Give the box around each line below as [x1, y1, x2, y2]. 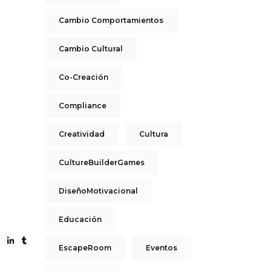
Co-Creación [58, 73, 108, 82]
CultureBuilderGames [58, 158, 145, 167]
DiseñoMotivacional [58, 186, 138, 195]
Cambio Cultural [58, 44, 123, 53]
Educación [58, 215, 102, 224]
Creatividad [58, 129, 105, 139]
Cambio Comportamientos [58, 16, 163, 25]
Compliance [58, 101, 106, 110]
